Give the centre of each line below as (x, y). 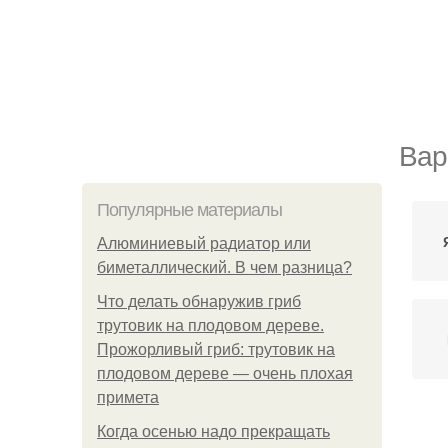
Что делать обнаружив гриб (199, 301)
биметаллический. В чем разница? (224, 267)
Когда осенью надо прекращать (213, 431)
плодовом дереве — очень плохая (225, 373)
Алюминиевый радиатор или (204, 243)
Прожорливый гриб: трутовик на (216, 349)
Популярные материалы (189, 210)
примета (128, 397)
